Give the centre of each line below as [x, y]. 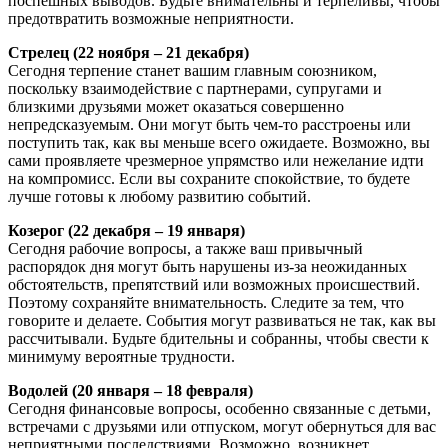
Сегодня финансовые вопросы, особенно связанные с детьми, [219, 408]
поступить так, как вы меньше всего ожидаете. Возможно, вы [219, 142]
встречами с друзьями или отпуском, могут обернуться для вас [222, 426]
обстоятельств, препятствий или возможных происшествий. [214, 284]
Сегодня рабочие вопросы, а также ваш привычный [185, 248]
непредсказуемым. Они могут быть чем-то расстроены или [209, 124]
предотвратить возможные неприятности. [151, 18]
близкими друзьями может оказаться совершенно [176, 106]
